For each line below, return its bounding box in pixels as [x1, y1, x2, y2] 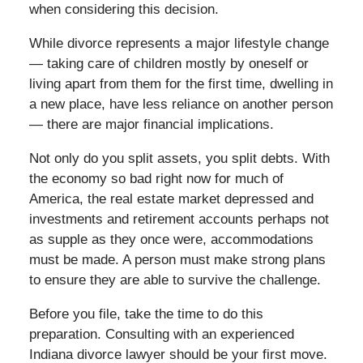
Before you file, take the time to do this [28, 305, 263, 322]
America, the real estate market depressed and [28, 190, 314, 207]
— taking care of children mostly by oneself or [28, 55, 309, 71]
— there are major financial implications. [28, 116, 274, 132]
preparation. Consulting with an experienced [28, 326, 294, 342]
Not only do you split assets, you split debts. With [28, 150, 330, 166]
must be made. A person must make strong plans [28, 251, 326, 267]
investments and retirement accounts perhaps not [28, 211, 329, 227]
